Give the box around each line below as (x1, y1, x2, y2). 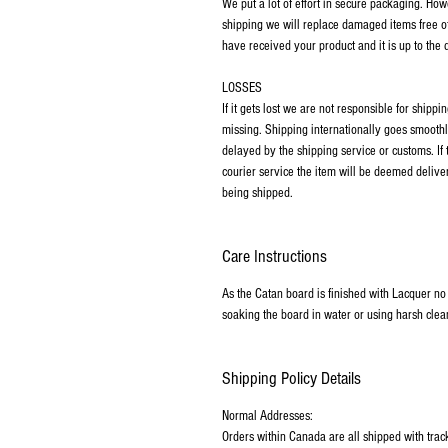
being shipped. (222, 185, 293, 201)
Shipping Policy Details (222, 368, 361, 389)
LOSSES (222, 80, 262, 96)
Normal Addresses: (222, 408, 313, 424)
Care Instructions (222, 246, 327, 267)
